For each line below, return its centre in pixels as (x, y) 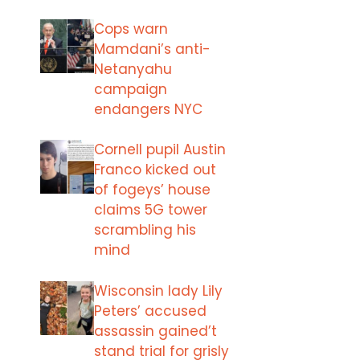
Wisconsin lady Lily (158, 290)
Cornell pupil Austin (160, 149)
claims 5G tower (151, 210)
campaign (131, 89)
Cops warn (131, 29)
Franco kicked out (155, 170)
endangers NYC (148, 109)
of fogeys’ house (152, 190)
